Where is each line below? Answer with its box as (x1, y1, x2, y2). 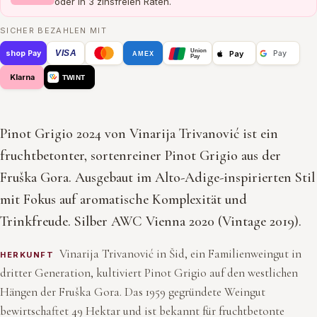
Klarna (9, 71, 35, 82)
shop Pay (5, 48, 42, 58)
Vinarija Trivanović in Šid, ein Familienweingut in (59, 246, 302, 261)
